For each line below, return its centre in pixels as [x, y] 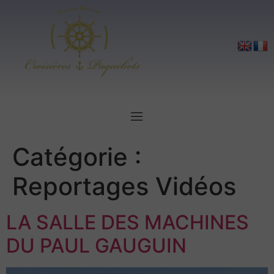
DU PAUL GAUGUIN [96, 246]
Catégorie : [77, 157]
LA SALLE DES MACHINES [128, 223]
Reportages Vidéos [124, 187]
